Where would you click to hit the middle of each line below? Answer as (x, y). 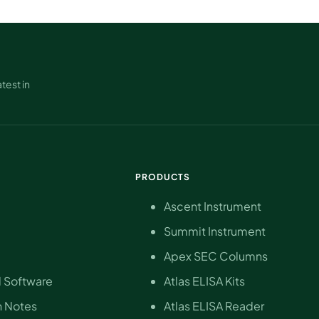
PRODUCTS (163, 177)
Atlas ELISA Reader (214, 305)
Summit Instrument (215, 231)
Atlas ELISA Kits (204, 281)
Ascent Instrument (213, 206)
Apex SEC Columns (216, 256)
